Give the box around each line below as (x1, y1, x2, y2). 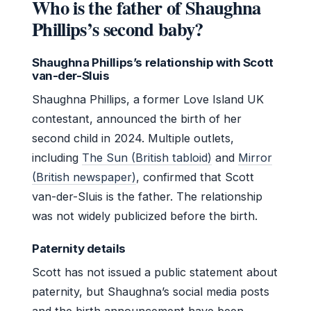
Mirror (238, 150, 272, 165)
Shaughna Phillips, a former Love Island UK (32, 92, 264, 106)
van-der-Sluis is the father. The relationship (32, 189, 262, 203)
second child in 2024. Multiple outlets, (32, 131, 234, 145)
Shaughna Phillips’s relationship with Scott (32, 55, 274, 69)
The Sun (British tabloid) (82, 150, 212, 165)
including (32, 150, 82, 165)
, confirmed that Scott (136, 169, 254, 184)
